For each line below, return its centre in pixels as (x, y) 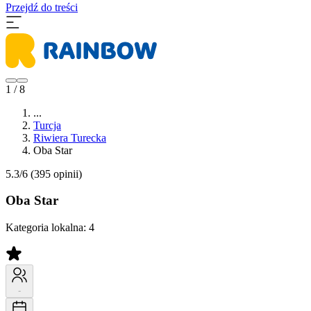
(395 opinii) (55, 174)
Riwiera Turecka (70, 137)
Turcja (47, 125)
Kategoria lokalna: (47, 228)
